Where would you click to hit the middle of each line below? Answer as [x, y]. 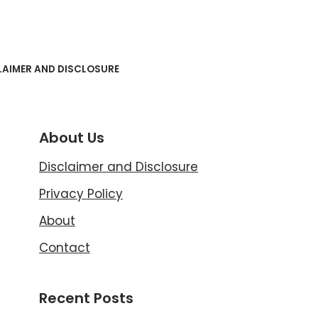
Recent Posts [86, 298]
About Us [72, 138]
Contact [65, 248]
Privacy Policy [81, 194]
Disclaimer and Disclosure [119, 167]
